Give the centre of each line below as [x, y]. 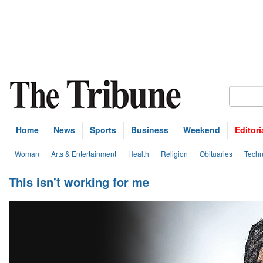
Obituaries [216, 154]
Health [139, 154]
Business [150, 130]
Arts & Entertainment [84, 154]
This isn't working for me [79, 182]
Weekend [202, 130]
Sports [103, 130]
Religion [174, 154]
